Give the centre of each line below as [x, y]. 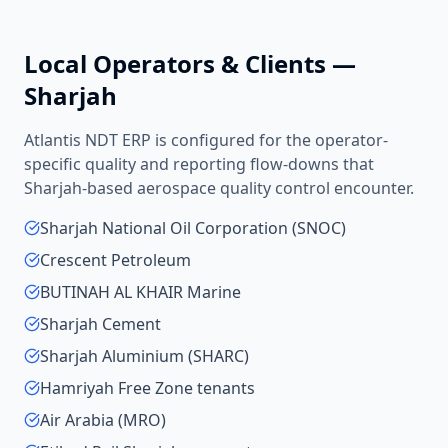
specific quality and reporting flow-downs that [199, 164]
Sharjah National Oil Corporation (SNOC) [193, 228]
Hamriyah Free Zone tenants [147, 388]
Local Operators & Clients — [190, 63]
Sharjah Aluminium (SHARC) [144, 356]
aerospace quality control [233, 188]
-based [109, 188]
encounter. [372, 188]
